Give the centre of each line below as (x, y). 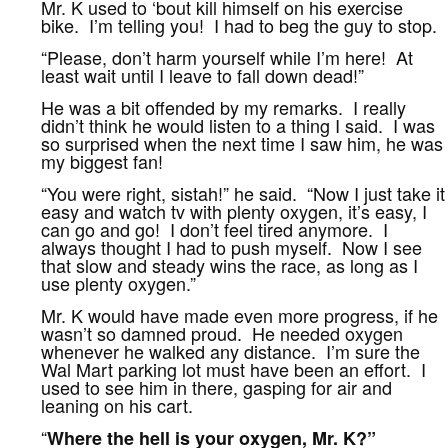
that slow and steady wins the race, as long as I (230, 265)
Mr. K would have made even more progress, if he (240, 315)
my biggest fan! (102, 161)
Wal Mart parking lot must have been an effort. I (234, 369)
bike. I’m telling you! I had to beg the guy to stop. (239, 25)
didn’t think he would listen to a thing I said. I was (238, 125)
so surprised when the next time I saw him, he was (242, 143)
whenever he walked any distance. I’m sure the (231, 351)
